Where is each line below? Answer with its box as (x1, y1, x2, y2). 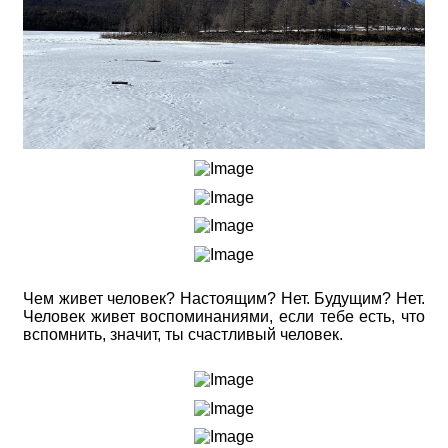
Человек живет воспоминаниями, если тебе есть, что (23, 308, 425, 326)
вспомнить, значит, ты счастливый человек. (23, 326, 343, 344)
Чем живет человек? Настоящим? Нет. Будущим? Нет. (23, 290, 425, 308)
